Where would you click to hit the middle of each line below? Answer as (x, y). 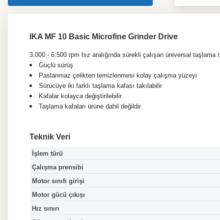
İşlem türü (47, 154)
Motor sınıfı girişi (58, 181)
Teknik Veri (50, 137)
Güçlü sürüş (56, 65)
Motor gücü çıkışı (58, 195)
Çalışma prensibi (57, 167)
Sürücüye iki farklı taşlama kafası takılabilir (100, 86)
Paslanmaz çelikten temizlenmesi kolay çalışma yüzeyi (118, 75)
